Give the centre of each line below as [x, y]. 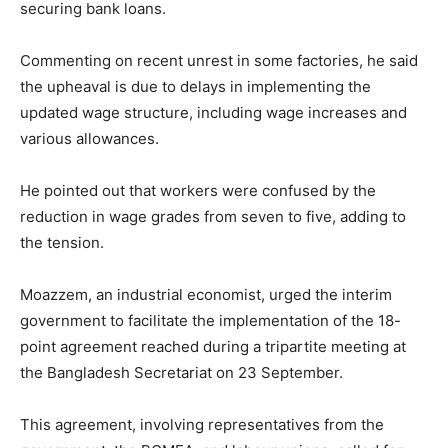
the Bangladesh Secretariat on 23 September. [181, 372]
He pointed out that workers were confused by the [198, 190]
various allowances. [89, 138]
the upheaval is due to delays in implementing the [195, 86]
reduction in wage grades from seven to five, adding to [213, 216]
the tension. [62, 242]
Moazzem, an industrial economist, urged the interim [206, 294]
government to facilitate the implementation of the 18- [210, 320]
